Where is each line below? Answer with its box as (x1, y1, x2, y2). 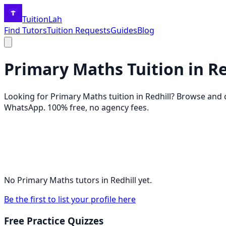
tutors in (74, 174, 110, 186)
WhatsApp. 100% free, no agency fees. (4, 101, 149, 113)
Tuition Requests (47, 25, 110, 36)
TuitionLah (22, 14, 62, 25)
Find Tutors (4, 25, 47, 36)
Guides (110, 25, 137, 36)
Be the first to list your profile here (4, 193, 136, 205)
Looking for (4, 90, 50, 102)
